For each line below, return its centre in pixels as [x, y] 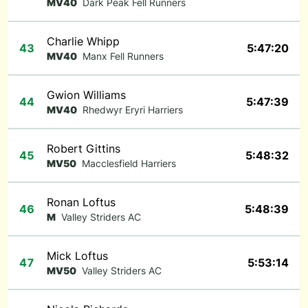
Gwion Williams [86, 95]
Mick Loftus [77, 256]
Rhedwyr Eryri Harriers [133, 110]
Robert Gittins [84, 148]
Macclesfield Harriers [129, 163]
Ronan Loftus [81, 202]
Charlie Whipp [83, 41]
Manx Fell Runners [123, 56]
